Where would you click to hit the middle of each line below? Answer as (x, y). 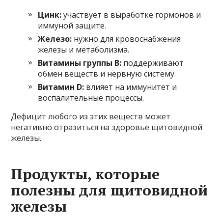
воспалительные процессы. (91, 97)
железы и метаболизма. (84, 49)
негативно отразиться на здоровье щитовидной (107, 127)
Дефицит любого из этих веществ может (91, 116)
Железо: (55, 39)
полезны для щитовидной (110, 190)
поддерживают (153, 63)
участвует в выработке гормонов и (131, 14)
